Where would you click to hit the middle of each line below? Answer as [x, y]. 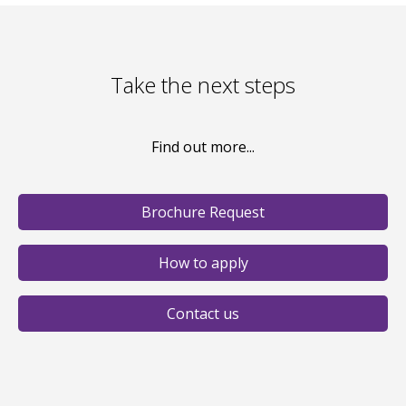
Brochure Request [203, 212]
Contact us [203, 313]
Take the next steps [203, 84]
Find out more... [203, 146]
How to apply [203, 262]
